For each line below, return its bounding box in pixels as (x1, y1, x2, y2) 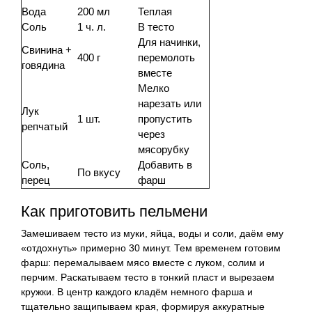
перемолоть (138, 51, 195, 63)
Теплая (138, 5, 172, 17)
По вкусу (77, 166, 120, 178)
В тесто (138, 20, 174, 33)
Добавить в (138, 158, 192, 171)
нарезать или (138, 97, 201, 109)
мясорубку (138, 143, 189, 155)
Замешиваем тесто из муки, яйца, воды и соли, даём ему (21, 227, 283, 239)
